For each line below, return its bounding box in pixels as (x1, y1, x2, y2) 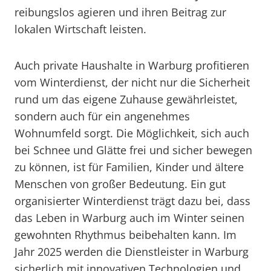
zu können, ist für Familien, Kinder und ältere (15, 160, 244, 174)
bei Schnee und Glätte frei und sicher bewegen (15, 143, 252, 157)
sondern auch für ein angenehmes (15, 109, 190, 123)
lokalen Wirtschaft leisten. (15, 22, 146, 36)
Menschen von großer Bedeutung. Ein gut (15, 177, 226, 191)
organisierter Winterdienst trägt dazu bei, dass (15, 194, 250, 208)
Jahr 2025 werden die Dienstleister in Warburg (15, 244, 249, 259)
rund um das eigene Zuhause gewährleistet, (15, 92, 238, 106)
